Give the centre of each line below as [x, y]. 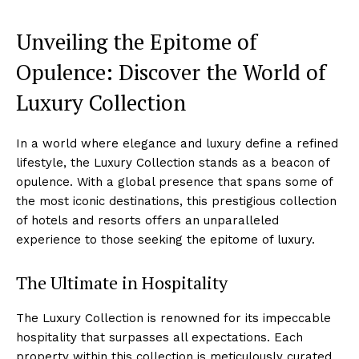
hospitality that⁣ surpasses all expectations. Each [159, 337]
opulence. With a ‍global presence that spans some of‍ [174, 182]
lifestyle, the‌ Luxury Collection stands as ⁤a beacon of [173, 162]
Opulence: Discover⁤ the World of [171, 72]
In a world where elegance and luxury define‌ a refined [177, 143]
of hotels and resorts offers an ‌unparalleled [147, 220]
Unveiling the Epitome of [137, 41]
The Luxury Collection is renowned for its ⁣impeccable [173, 318]
